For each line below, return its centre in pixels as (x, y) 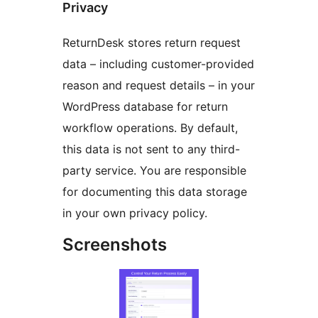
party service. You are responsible (154, 171)
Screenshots (115, 245)
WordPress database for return (145, 107)
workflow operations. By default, (150, 128)
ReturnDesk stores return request (152, 43)
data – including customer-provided (158, 64)
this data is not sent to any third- (151, 149)
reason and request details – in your (159, 86)
